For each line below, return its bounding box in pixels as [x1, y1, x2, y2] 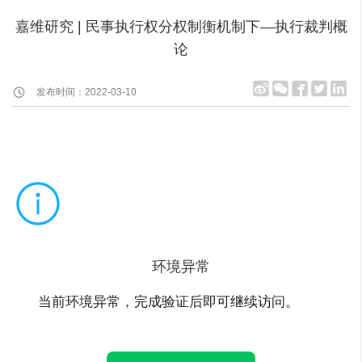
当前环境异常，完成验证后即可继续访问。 [38, 294, 299, 309]
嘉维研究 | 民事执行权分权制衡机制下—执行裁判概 [15, 19, 347, 35]
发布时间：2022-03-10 [36, 86, 137, 98]
